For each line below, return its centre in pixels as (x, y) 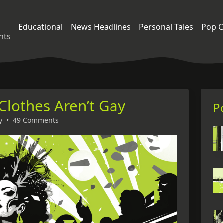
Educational (41, 27)
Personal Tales (166, 27)
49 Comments (36, 120)
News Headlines (101, 27)
